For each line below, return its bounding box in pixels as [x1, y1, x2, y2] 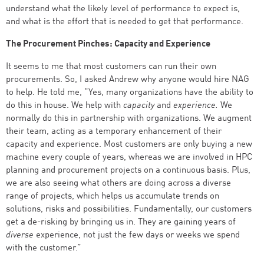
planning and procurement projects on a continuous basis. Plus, [6, 166, 250, 175]
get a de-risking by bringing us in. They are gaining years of [6, 218, 236, 227]
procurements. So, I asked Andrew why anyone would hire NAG [6, 75, 249, 84]
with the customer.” [6, 244, 81, 253]
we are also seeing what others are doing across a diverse [6, 179, 231, 188]
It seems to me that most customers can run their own [6, 62, 216, 71]
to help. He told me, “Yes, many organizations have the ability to [6, 88, 253, 97]
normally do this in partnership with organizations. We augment [6, 114, 252, 123]
